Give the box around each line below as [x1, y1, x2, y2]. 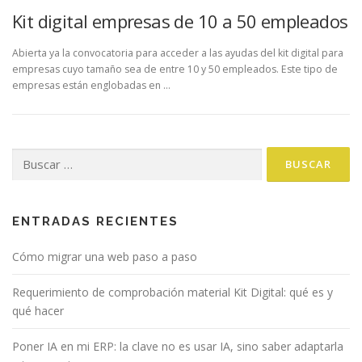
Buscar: [11, 148, 45, 162]
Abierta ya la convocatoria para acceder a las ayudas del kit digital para [12, 46, 343, 61]
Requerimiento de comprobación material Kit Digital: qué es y [12, 284, 333, 301]
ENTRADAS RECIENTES [12, 214, 179, 229]
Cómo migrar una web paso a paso [12, 249, 197, 265]
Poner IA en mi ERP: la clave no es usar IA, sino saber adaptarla [12, 339, 343, 355]
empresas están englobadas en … [12, 78, 170, 93]
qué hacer [12, 303, 64, 319]
